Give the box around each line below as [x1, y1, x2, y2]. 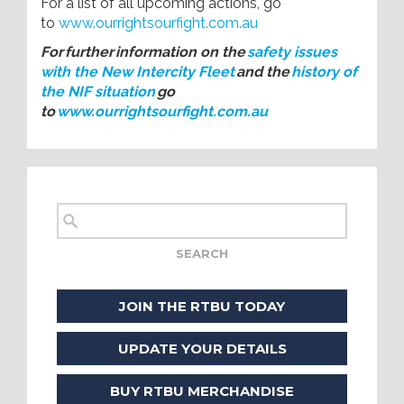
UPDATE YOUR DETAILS [117, 339, 287, 357]
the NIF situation [41, 83, 155, 100]
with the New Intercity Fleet [41, 63, 234, 80]
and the [234, 63, 291, 80]
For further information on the [41, 43, 247, 60]
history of [291, 63, 357, 80]
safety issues [247, 43, 337, 60]
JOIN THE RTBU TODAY [119, 297, 285, 315]
